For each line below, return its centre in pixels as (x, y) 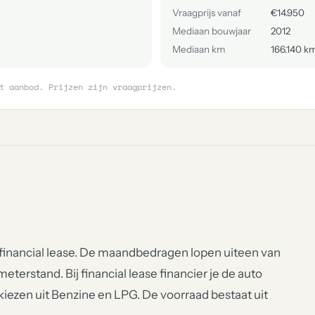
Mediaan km (199, 49)
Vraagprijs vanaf (207, 13)
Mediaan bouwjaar (212, 31)
